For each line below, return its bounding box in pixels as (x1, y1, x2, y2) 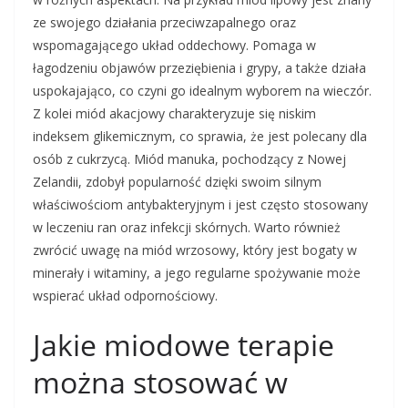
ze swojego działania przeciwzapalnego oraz (33, 14, 296, 31)
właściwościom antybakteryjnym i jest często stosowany (33, 196, 368, 213)
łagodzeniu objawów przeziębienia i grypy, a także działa (33, 59, 366, 76)
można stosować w (33, 362, 288, 402)
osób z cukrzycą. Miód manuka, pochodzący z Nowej (33, 150, 346, 168)
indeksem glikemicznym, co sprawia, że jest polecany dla (33, 127, 367, 145)
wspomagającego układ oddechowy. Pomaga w (33, 36, 316, 54)
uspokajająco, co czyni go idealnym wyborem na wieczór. (33, 82, 372, 99)
